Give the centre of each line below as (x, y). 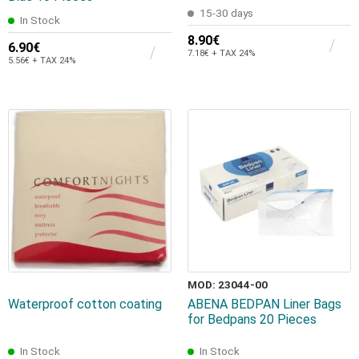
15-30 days (226, 13)
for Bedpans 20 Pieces (252, 320)
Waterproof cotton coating (85, 305)
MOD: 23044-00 (228, 285)
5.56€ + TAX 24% (42, 61)
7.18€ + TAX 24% (222, 54)
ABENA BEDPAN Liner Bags (264, 305)
